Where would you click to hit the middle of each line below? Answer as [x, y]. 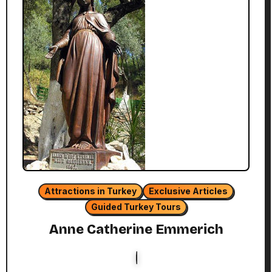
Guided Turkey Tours [136, 206]
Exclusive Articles [188, 191]
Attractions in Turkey [90, 191]
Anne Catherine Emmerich [136, 229]
